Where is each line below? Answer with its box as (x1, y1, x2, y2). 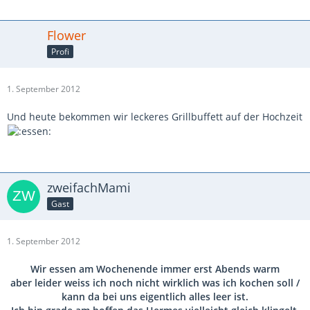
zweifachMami (47, 179, 131, 196)
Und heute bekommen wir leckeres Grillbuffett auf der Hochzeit (7, 109, 302, 123)
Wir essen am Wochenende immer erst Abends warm (30, 262, 280, 275)
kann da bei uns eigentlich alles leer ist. (62, 290, 248, 303)
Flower (47, 26, 86, 44)
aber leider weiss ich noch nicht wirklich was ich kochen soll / (10, 276, 300, 289)
